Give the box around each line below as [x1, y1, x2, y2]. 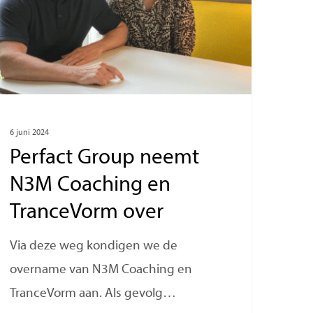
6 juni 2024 [10, 129, 50, 138]
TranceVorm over [10, 202, 164, 224]
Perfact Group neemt [10, 147, 200, 170]
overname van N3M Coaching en [10, 263, 193, 277]
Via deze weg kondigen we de [10, 240, 178, 254]
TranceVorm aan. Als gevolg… [10, 287, 177, 301]
